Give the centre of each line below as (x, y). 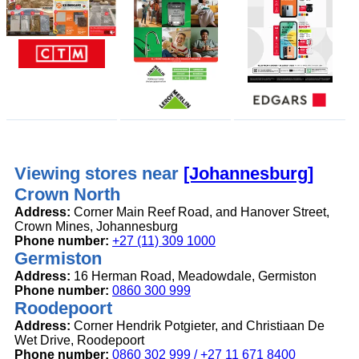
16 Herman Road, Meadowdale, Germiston (194, 276)
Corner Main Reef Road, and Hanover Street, (200, 212)
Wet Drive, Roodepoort (79, 341)
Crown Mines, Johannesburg (96, 227)
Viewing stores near (99, 174)
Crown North (67, 195)
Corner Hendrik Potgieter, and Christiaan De (198, 326)
